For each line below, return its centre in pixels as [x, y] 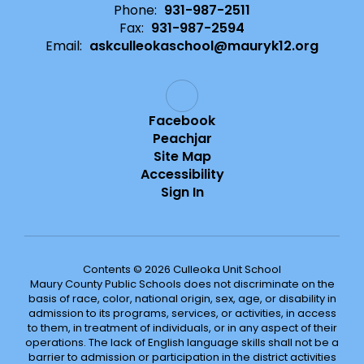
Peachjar [182, 139]
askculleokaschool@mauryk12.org [204, 46]
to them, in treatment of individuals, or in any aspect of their [182, 328]
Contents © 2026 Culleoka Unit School [182, 269]
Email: [64, 46]
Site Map [182, 156]
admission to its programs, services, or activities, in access [182, 313]
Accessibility [182, 174]
